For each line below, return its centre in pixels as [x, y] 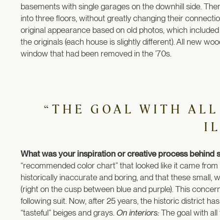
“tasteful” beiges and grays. [69, 213]
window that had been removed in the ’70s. [96, 54]
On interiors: [138, 213]
